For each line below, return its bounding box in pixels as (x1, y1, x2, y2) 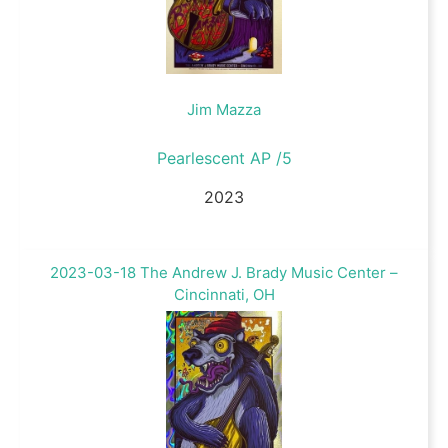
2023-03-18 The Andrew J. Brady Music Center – (50, 263, 398, 282)
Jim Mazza (187, 100, 261, 120)
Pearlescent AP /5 (156, 148, 292, 169)
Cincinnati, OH (173, 285, 275, 304)
